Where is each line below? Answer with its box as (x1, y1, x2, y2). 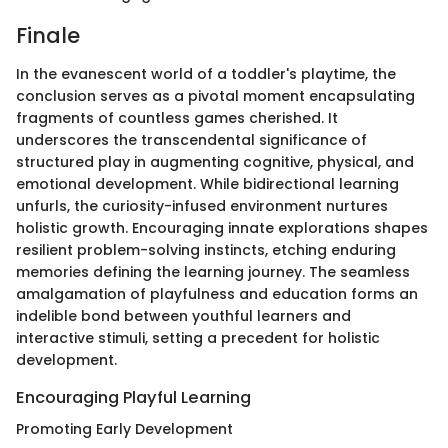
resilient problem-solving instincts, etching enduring (16, 239, 396, 260)
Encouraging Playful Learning (16, 385, 251, 409)
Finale (16, 21, 80, 51)
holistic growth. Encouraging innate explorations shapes (16, 217, 428, 238)
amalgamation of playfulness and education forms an (16, 283, 418, 304)
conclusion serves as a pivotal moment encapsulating (16, 85, 415, 106)
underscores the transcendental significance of (16, 129, 367, 150)
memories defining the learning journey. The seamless (16, 261, 410, 282)
